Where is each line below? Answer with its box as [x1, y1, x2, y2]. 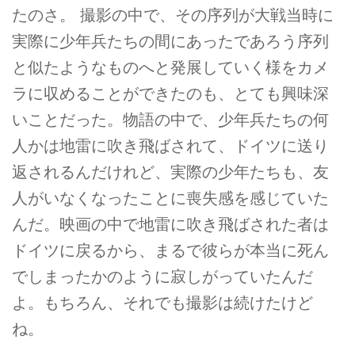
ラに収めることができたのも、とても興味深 [12, 85, 329, 103]
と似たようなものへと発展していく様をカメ [12, 59, 329, 77]
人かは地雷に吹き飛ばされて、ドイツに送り [12, 137, 329, 155]
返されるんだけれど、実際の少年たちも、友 [12, 163, 329, 181]
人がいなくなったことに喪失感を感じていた [12, 189, 329, 208]
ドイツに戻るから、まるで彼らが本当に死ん [12, 242, 329, 260]
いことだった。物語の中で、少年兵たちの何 [12, 111, 329, 129]
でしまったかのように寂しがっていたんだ [12, 268, 313, 286]
